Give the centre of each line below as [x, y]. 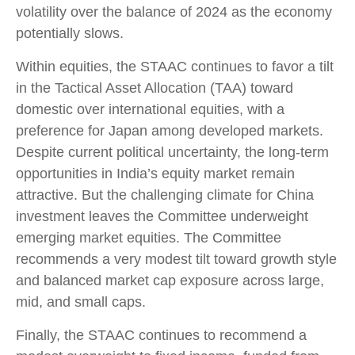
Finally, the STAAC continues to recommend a [161, 335]
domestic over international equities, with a [150, 109]
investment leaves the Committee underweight [162, 216]
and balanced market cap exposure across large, [170, 280]
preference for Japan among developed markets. [170, 130]
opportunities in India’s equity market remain [155, 173]
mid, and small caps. [81, 302]
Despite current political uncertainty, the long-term [172, 152]
